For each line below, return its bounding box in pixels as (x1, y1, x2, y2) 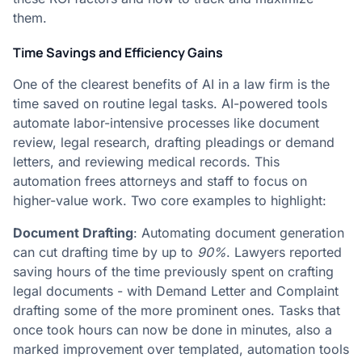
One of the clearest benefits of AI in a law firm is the (13, 76, 330, 92)
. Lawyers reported (226, 244, 342, 260)
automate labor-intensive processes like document (13, 115, 319, 131)
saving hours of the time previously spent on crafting (13, 263, 334, 280)
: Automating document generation (133, 225, 344, 241)
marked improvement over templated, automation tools (13, 341, 349, 357)
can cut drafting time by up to (13, 244, 197, 260)
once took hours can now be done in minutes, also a (13, 322, 332, 338)
